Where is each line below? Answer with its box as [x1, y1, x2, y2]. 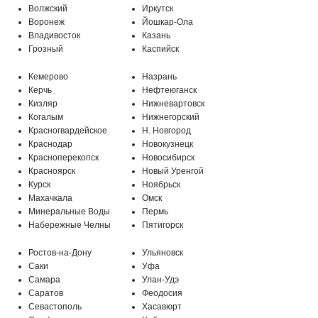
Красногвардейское [28, 125, 107, 136]
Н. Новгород [142, 125, 191, 136]
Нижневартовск [142, 98, 204, 109]
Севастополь [28, 301, 82, 312]
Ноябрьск [142, 179, 180, 190]
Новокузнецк [142, 138, 193, 149]
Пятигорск [142, 219, 183, 230]
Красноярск [28, 165, 75, 176]
